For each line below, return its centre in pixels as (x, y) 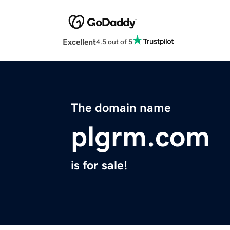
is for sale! (99, 166)
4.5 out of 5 (114, 41)
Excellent (79, 42)
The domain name (121, 108)
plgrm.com (140, 137)
